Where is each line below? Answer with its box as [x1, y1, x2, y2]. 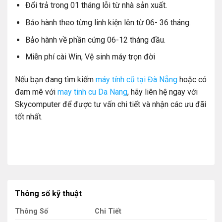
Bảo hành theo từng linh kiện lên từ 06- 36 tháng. [25, 17, 191, 27]
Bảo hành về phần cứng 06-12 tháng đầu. [25, 35, 166, 45]
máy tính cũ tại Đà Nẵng [96, 74, 177, 84]
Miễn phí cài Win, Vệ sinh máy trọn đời [25, 52, 155, 62]
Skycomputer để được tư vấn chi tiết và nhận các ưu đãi [15, 99, 206, 109]
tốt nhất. [15, 111, 43, 121]
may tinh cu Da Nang [57, 87, 127, 97]
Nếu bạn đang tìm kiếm [15, 74, 96, 84]
